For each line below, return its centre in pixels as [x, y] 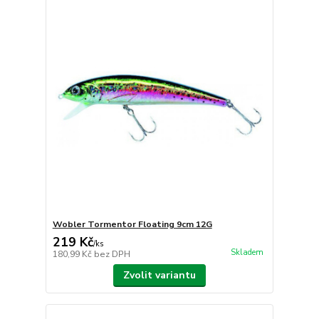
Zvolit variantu [159, 275]
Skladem [247, 252]
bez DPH [112, 254]
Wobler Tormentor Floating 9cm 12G [132, 224]
